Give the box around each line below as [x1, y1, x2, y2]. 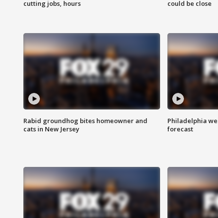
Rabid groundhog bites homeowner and [23, 116, 147, 126]
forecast [167, 125, 193, 134]
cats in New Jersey [23, 125, 79, 134]
